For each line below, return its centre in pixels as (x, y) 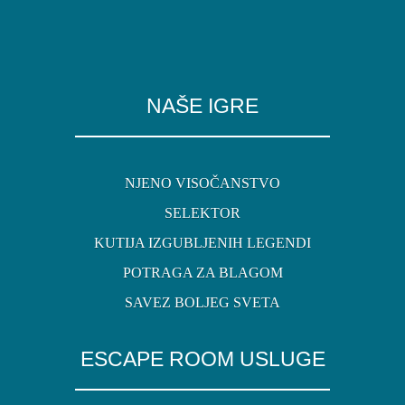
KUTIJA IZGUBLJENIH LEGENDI (202, 242)
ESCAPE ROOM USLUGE (202, 358)
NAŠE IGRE (202, 105)
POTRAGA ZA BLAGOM (202, 272)
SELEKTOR (202, 212)
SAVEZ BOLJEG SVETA (202, 302)
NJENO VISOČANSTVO (202, 183)
